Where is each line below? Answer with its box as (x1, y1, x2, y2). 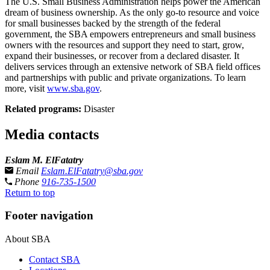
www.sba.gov (47, 83, 99, 93)
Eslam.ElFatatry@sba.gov (41, 165, 143, 176)
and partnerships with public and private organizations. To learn (5, 72, 246, 83)
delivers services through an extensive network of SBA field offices (5, 61, 260, 72)
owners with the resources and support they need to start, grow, (5, 39, 244, 50)
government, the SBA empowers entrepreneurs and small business (5, 28, 256, 39)
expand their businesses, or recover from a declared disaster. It (5, 50, 239, 61)
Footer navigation (5, 209, 93, 222)
